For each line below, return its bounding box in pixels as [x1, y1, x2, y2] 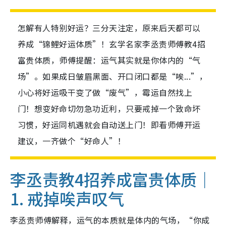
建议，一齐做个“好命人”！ [18, 135, 126, 147]
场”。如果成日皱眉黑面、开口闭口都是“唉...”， [18, 70, 208, 83]
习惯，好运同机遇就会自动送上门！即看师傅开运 [18, 119, 201, 131]
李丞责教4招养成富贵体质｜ [10, 167, 213, 191]
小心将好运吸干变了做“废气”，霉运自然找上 [18, 86, 193, 99]
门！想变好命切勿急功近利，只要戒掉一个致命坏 [18, 102, 201, 115]
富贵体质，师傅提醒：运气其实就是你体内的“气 [18, 54, 201, 67]
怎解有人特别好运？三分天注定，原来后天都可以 [18, 22, 201, 34]
